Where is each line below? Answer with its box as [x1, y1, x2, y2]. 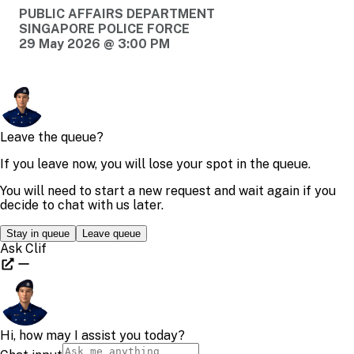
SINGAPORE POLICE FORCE [19, 21, 190, 37]
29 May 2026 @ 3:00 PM [19, 36, 170, 52]
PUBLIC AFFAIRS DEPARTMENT [19, 6, 215, 22]
